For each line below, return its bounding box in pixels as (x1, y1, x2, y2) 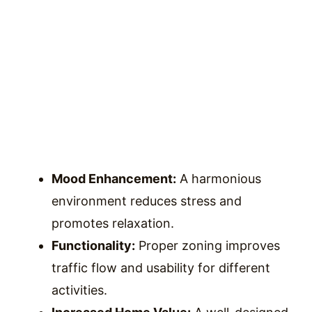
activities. (52, 282, 107, 297)
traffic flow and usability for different (52, 260, 270, 275)
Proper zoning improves (135, 237, 280, 253)
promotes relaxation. (52, 215, 174, 231)
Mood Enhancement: (52, 171, 176, 186)
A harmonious (176, 171, 261, 186)
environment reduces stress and (52, 193, 242, 208)
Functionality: (52, 237, 135, 253)
